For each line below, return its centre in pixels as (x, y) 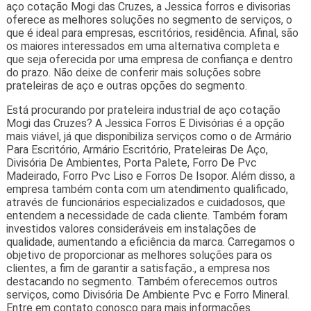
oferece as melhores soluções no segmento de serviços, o (149, 19)
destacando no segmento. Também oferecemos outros (142, 281)
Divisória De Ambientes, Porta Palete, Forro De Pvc (131, 162)
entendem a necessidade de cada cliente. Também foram (146, 215)
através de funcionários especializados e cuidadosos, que (145, 202)
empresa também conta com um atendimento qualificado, (147, 189)
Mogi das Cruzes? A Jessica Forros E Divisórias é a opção (145, 123)
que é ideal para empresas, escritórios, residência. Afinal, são (152, 33)
